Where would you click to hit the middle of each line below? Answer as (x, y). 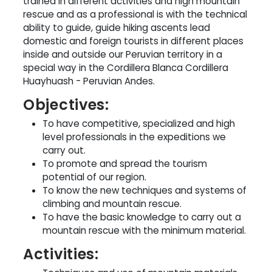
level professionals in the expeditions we (134, 137)
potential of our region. (94, 177)
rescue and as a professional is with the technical (135, 14)
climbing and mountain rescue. (112, 203)
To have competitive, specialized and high (139, 123)
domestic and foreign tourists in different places (133, 41)
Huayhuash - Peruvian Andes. (89, 81)
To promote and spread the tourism (125, 163)
